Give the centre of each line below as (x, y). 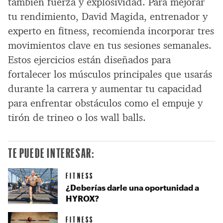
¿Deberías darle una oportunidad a (132, 188)
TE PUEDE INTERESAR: (52, 153)
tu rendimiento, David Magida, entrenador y (108, 16)
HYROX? (82, 199)
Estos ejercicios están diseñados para (89, 59)
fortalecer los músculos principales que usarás (110, 74)
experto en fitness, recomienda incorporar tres (111, 31)
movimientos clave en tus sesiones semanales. (110, 45)
